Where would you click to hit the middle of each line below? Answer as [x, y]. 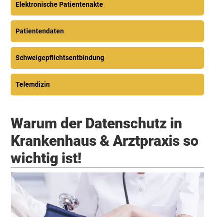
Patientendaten [40, 31]
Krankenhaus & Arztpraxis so [105, 141]
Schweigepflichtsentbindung [60, 58]
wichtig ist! [46, 158]
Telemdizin [33, 84]
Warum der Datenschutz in [97, 123]
